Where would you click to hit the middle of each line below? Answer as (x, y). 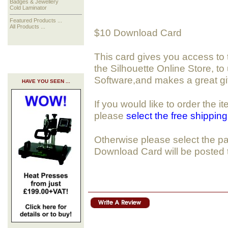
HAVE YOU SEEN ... (46, 81)
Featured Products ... (36, 21)
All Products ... (28, 27)
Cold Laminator (28, 8)
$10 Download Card (138, 33)
